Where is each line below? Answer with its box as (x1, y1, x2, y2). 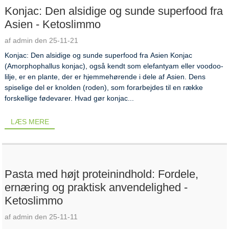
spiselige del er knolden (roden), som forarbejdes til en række (5, 83, 203, 91)
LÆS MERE (10, 117, 49, 126)
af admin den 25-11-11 (5, 213, 78, 221)
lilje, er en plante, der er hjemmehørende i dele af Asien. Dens (5, 72, 206, 81)
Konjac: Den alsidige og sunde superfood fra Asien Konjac (5, 51, 193, 59)
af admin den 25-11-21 (5, 36, 79, 44)
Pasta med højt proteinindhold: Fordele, (5, 168, 199, 181)
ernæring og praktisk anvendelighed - (5, 181, 188, 194)
